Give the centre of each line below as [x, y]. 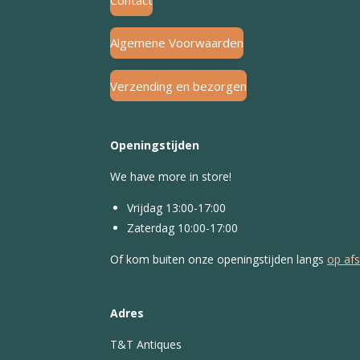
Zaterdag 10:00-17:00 [182, 228]
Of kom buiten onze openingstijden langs [219, 260]
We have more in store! [171, 177]
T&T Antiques [147, 345]
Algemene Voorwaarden [177, 43]
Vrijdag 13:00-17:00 [178, 208]
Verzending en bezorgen [178, 86]
